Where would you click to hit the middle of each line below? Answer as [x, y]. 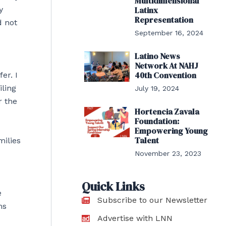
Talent [147, 140]
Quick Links [113, 186]
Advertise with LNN [135, 218]
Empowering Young [171, 131]
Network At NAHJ [166, 66]
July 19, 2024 [157, 88]
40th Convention [165, 75]
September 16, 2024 [169, 33]
